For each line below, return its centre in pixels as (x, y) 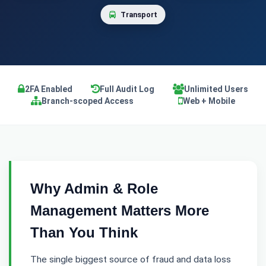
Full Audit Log (127, 89)
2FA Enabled (49, 89)
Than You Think (84, 232)
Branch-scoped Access (88, 101)
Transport (138, 14)
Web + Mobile (209, 101)
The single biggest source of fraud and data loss (131, 259)
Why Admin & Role (94, 189)
